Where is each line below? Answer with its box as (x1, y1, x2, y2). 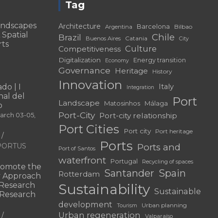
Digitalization (58, 55, 101, 64)
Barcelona (136, 22, 170, 30)
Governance (58, 65, 110, 75)
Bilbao (174, 22, 192, 30)
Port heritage (155, 127, 193, 135)
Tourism (116, 202, 137, 209)
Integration (126, 84, 154, 91)
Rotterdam (58, 169, 100, 179)
